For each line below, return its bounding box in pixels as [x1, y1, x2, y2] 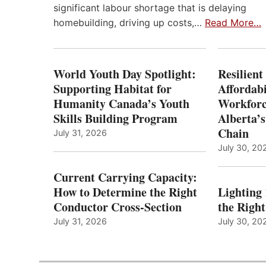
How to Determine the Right [53, 183, 197, 201]
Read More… [205, 16, 261, 28]
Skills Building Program [53, 109, 178, 127]
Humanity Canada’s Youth [53, 94, 189, 112]
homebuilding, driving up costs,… [53, 16, 205, 28]
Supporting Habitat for [53, 80, 172, 97]
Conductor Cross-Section [53, 198, 182, 216]
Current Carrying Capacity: [53, 168, 197, 186]
